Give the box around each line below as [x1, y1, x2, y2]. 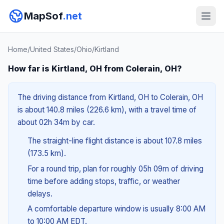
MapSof [24, 10, 62, 22]
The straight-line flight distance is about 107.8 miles [27, 136, 202, 145]
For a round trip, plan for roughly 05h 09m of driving [27, 163, 203, 173]
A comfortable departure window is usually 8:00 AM [27, 204, 205, 214]
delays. [27, 188, 52, 198]
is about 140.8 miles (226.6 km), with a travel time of [17, 105, 196, 114]
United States [30, 45, 74, 53]
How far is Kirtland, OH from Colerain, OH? [8, 63, 182, 73]
